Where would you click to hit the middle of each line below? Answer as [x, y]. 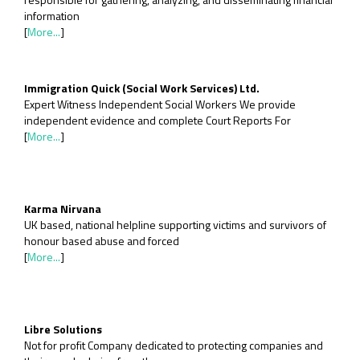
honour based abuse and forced [102, 241]
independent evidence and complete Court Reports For [157, 120]
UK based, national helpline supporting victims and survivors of [175, 225]
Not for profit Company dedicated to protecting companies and [174, 345]
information [52, 16]
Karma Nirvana [63, 209]
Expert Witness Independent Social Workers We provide [160, 104]
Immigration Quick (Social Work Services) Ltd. [142, 88]
